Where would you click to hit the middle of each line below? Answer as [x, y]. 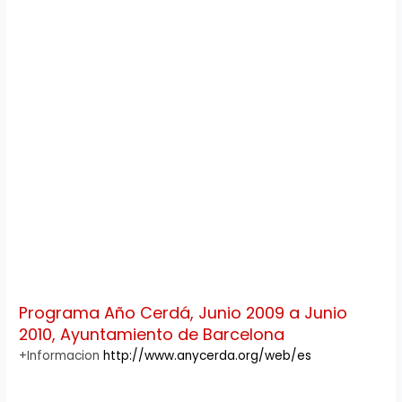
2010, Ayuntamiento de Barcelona [152, 334]
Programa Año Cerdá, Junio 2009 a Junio [184, 312]
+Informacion [61, 355]
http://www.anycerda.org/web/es [208, 355]
